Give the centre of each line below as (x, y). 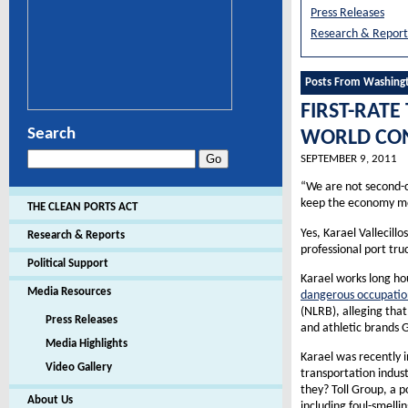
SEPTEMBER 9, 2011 (349, 158)
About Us (50, 400)
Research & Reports (76, 235)
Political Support (68, 264)
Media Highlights (87, 344)
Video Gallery (79, 367)
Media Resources (69, 292)
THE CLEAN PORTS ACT (82, 207)
